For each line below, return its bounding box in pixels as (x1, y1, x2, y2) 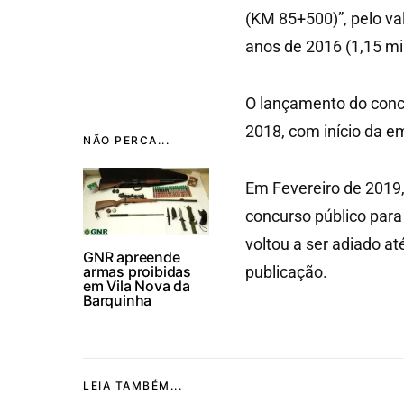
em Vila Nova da (83, 277, 191, 295)
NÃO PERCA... (83, 133, 170, 147)
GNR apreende (83, 248, 180, 266)
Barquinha (83, 291, 152, 309)
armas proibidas (83, 262, 192, 280)
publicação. (245, 262, 327, 281)
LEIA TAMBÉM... (83, 379, 182, 392)
